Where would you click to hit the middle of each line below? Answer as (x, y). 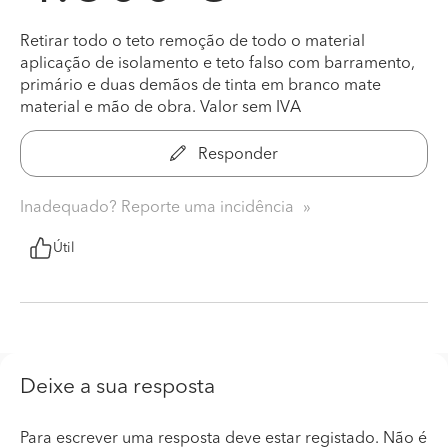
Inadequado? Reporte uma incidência (159, 207)
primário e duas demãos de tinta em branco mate (200, 85)
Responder (236, 154)
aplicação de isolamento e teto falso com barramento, (217, 63)
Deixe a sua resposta (117, 387)
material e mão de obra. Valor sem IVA (160, 107)
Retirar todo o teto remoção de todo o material (192, 41)
